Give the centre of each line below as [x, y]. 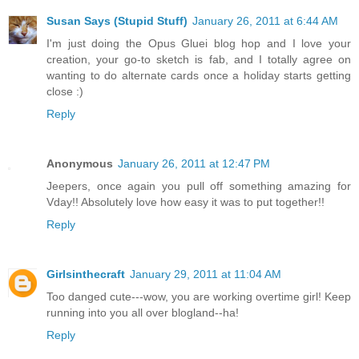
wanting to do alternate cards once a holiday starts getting [199, 76]
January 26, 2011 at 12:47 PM [194, 164]
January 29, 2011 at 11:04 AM [206, 274]
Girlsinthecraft [86, 274]
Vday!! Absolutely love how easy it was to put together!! [186, 202]
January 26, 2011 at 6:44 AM [265, 21]
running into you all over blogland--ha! [143, 313]
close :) [65, 92]
